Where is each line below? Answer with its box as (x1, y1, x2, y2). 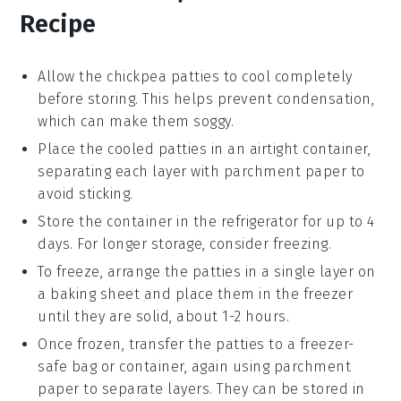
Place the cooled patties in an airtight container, (38, 140, 371, 158)
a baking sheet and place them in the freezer (38, 285, 354, 303)
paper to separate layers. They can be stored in (38, 380, 365, 397)
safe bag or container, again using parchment (38, 357, 352, 375)
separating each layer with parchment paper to (38, 162, 365, 180)
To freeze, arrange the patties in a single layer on (38, 262, 376, 280)
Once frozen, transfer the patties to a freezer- (38, 335, 354, 353)
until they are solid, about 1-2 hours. (38, 307, 290, 325)
